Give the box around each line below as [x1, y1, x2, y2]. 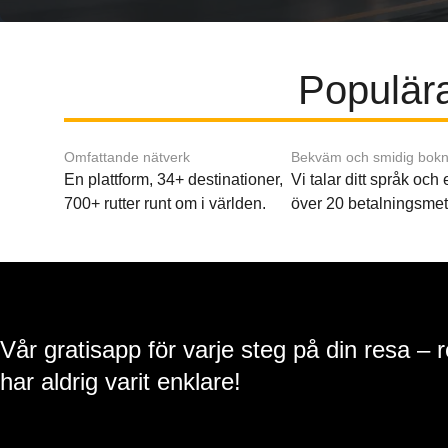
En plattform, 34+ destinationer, [64, 171, 283, 188]
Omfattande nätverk [64, 149, 190, 165]
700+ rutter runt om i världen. [64, 195, 266, 212]
